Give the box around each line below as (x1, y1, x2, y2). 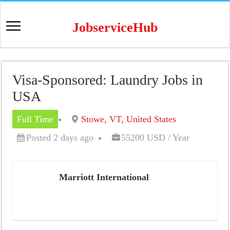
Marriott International (59, 172, 149, 182)
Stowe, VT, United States (81, 114, 177, 124)
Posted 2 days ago (26, 132, 94, 143)
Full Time (17, 114, 54, 124)
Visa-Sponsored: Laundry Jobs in (12, 72, 203, 88)
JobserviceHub (72, 20, 158, 35)
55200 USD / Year (121, 132, 190, 143)
